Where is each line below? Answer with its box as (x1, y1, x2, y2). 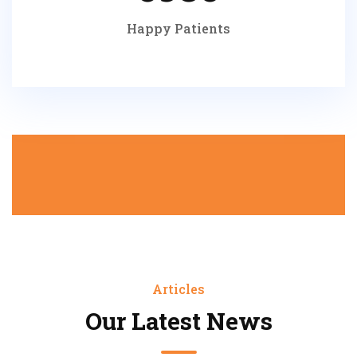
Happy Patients (127, 19, 230, 37)
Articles (152, 280, 205, 297)
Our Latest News (84, 304, 273, 336)
